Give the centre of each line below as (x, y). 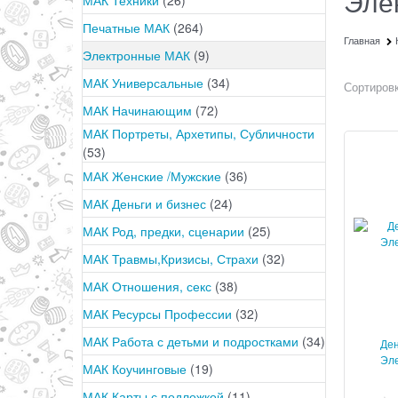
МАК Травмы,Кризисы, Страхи (172, 258)
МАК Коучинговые (136, 368)
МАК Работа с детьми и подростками (192, 341)
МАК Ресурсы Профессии (159, 313)
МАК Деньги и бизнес (146, 203)
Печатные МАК (128, 27)
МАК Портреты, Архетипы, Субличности (199, 134)
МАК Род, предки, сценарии (165, 231)
